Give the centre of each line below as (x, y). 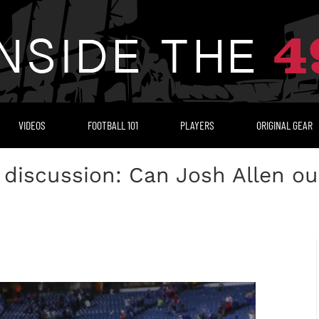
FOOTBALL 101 (113, 125)
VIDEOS (32, 125)
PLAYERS (197, 125)
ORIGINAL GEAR (284, 125)
